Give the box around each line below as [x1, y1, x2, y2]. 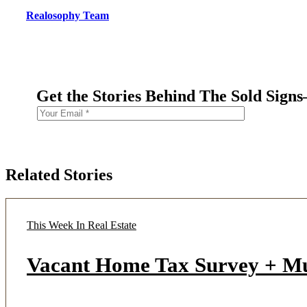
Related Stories [5, 165, 112, 184]
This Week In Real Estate [27, 219, 136, 231]
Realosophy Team [26, 9, 109, 21]
